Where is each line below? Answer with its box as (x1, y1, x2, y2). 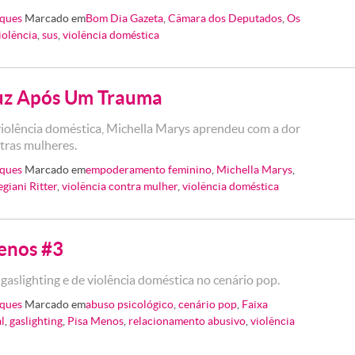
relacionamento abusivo (128, 315, 246, 327)
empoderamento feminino (86, 163, 212, 176)
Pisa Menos (67, 315, 124, 327)
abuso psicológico (86, 298, 174, 311)
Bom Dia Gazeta (86, 12, 164, 25)
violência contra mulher (62, 180, 177, 193)
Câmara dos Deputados (168, 12, 283, 25)
